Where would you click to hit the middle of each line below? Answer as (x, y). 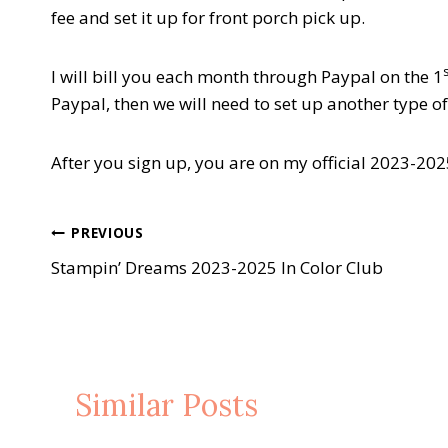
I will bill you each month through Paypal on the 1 (247, 76)
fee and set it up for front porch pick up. (208, 17)
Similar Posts (166, 404)
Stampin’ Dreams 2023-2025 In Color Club (217, 267)
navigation (123, 284)
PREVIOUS (107, 233)
